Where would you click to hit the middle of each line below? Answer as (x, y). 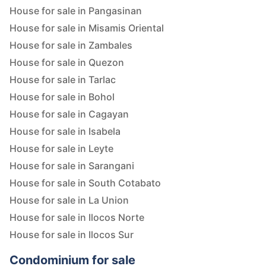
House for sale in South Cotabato (85, 183)
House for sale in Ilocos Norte (77, 218)
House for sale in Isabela (65, 132)
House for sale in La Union (69, 200)
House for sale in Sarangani (72, 166)
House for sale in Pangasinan (76, 11)
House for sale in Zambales (71, 45)
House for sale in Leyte (61, 149)
